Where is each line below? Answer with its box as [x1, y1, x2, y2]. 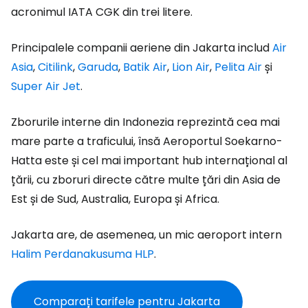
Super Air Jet [11, 78, 80, 94]
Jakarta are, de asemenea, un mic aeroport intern [11, 227, 282, 243]
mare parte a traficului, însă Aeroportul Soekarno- [11, 133, 283, 149]
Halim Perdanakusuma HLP [11, 246, 154, 262]
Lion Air [172, 59, 210, 75]
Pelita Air [214, 59, 262, 75]
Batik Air [123, 59, 167, 75]
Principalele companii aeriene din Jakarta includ [11, 40, 272, 56]
